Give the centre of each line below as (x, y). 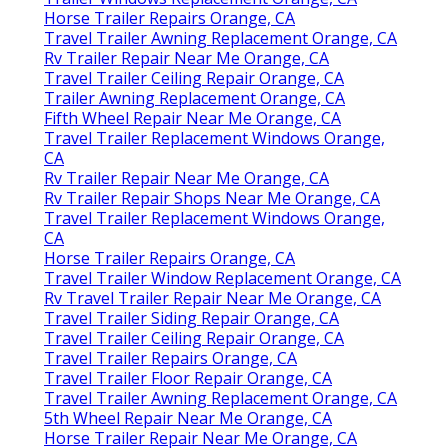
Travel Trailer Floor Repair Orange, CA (188, 377)
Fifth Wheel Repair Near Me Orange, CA (192, 117)
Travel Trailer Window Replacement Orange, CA (222, 277)
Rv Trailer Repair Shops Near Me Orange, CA (212, 197)
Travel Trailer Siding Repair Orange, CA (191, 317)
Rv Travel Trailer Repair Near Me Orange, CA (212, 297)
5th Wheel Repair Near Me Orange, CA (188, 417)
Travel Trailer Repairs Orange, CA (170, 357)
